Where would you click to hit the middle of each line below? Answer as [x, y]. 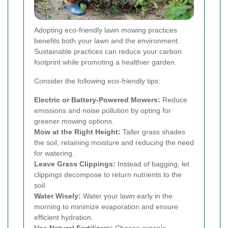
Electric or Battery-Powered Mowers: [97, 100]
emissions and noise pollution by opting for [103, 111]
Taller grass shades [153, 132]
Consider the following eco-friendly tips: [97, 81]
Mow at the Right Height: [77, 132]
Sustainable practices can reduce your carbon [108, 52]
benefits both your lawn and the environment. [107, 41]
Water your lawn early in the [127, 196]
